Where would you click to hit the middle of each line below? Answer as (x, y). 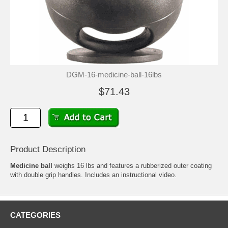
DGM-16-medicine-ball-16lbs (114, 75)
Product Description (48, 150)
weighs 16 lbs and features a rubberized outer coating (132, 166)
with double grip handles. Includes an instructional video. (93, 175)
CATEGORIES (35, 215)
